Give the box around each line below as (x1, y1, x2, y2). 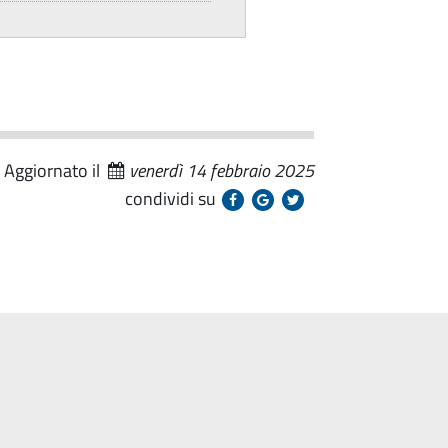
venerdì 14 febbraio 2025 (129, 157, 314, 185)
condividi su (125, 185, 216, 213)
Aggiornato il (4, 157, 108, 185)
